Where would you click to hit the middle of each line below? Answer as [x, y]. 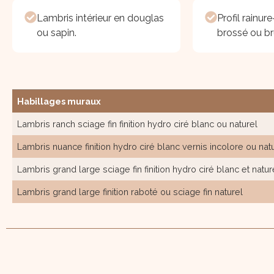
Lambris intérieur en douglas [100, 18]
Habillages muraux [59, 102]
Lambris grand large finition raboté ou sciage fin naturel [130, 192]
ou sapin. [57, 33]
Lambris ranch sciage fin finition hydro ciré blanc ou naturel [137, 124]
